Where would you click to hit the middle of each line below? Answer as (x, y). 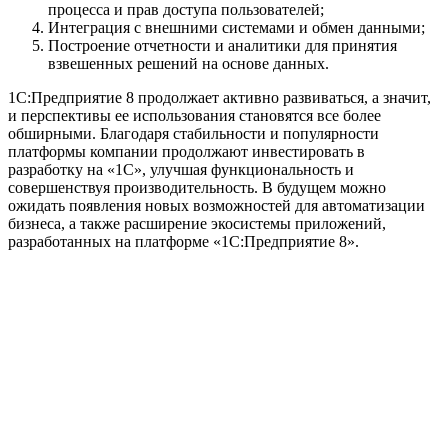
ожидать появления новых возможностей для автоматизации (216, 205)
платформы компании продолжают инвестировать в (186, 151)
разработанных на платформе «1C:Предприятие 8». (183, 241)
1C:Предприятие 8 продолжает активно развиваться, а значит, (219, 97)
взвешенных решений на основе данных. (188, 63)
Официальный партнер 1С (99, 395)
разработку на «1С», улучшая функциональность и (181, 169)
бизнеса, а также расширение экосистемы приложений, (197, 223)
